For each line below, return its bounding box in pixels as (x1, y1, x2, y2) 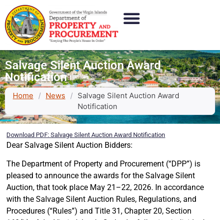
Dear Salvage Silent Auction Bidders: (6, 140, 133, 150)
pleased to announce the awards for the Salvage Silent (6, 171, 195, 181)
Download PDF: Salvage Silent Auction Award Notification (6, 131, 165, 138)
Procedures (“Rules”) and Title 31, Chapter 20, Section (6, 206, 192, 216)
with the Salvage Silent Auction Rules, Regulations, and (6, 194, 197, 204)
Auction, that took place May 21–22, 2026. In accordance (6, 183, 204, 192)
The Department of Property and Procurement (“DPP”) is (6, 159, 201, 169)
